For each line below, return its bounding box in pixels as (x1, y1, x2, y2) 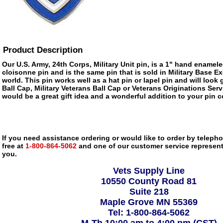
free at (2, 142, 23, 150)
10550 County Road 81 (101, 176, 197, 186)
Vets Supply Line (113, 166, 185, 176)
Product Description (3, 45, 83, 55)
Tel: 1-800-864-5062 (108, 208, 190, 218)
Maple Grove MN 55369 (100, 197, 198, 207)
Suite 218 (129, 187, 169, 197)
